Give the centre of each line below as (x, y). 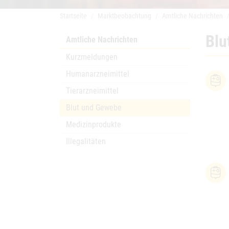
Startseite (73, 16)
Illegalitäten (86, 141)
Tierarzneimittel (92, 91)
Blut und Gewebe (94, 108)
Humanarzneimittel (98, 74)
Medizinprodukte (94, 124)
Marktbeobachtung (124, 16)
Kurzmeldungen (92, 57)
